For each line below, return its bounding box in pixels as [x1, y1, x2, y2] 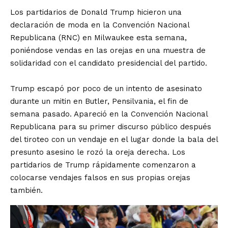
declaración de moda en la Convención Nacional [10, 20, 189, 30]
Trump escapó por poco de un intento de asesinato [10, 84, 202, 94]
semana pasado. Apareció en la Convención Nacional [10, 109, 208, 119]
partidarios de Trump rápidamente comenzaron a [10, 160, 196, 170]
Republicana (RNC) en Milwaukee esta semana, [10, 33, 187, 43]
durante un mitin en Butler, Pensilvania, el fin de [10, 97, 188, 106]
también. [10, 186, 43, 195]
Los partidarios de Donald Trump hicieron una [10, 8, 182, 17]
